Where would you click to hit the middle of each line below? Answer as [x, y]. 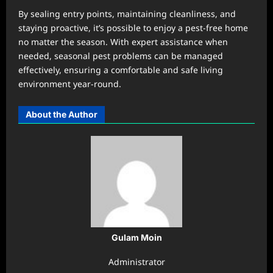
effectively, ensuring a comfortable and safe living [121, 69]
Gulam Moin [136, 237]
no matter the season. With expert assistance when [123, 41]
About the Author [62, 114]
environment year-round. [70, 83]
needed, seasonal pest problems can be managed [121, 55]
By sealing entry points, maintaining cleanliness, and [127, 13]
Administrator [136, 262]
